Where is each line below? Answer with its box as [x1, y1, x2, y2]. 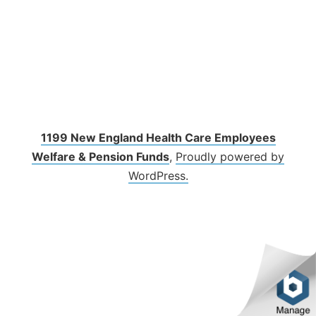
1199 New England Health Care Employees [40, 130, 276, 145]
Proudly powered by [176, 150, 284, 164]
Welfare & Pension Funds [32, 150, 169, 164]
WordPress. [128, 169, 188, 183]
